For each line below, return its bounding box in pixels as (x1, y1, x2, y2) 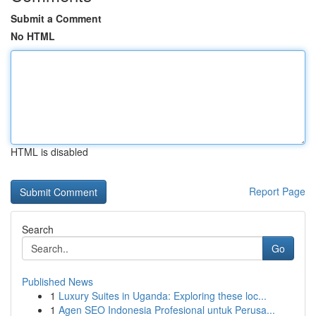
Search (22, 222, 54, 236)
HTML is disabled (11, 145, 88, 159)
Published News (22, 274, 93, 288)
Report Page (249, 184, 305, 198)
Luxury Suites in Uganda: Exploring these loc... (59, 288, 267, 303)
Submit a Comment (11, 11, 102, 25)
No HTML (11, 29, 55, 43)
